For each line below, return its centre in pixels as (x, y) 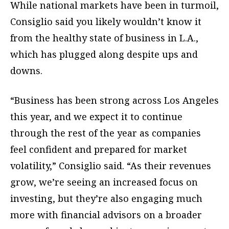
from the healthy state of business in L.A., (104, 38)
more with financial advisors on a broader (106, 215)
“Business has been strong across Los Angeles (114, 100)
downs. (26, 71)
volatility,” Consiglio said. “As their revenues (111, 166)
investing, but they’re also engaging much (106, 199)
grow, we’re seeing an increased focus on (104, 182)
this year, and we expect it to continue (96, 117)
